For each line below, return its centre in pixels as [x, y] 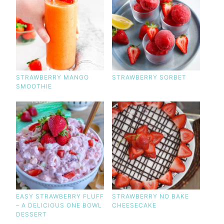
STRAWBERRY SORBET [149, 77]
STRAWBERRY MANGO [52, 77]
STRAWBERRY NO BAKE [150, 196]
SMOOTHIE [34, 86]
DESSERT [31, 214]
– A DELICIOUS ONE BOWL [59, 205]
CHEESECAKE [134, 205]
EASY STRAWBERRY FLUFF [60, 196]
